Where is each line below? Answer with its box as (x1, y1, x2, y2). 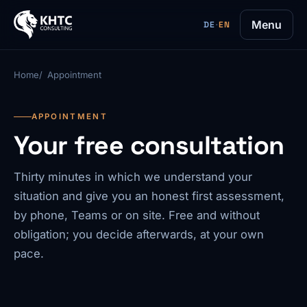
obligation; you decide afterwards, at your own (14, 227, 265, 241)
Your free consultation (14, 129, 284, 162)
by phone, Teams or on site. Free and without (14, 208, 260, 222)
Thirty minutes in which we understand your (14, 169, 253, 184)
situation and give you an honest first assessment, (14, 188, 285, 203)
